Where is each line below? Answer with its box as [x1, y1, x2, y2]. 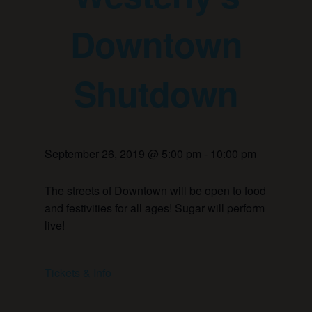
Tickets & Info [45, 265, 111, 281]
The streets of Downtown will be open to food [45, 182, 266, 199]
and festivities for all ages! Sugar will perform [45, 200, 265, 217]
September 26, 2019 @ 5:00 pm [45, 146, 201, 162]
